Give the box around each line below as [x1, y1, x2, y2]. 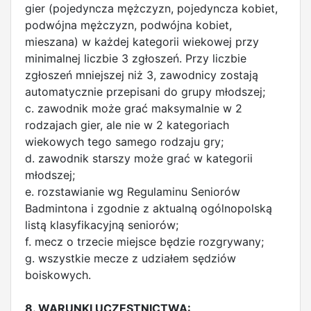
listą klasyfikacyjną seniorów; [25, 218, 178, 232]
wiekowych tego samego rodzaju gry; [25, 135, 224, 149]
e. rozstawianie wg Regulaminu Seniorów [25, 185, 240, 199]
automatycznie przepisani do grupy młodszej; [25, 85, 265, 99]
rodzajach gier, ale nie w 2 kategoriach [25, 118, 229, 132]
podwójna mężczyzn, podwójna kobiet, [25, 18, 232, 32]
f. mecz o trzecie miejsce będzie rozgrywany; [25, 235, 264, 249]
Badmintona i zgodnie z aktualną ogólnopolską [25, 201, 272, 215]
